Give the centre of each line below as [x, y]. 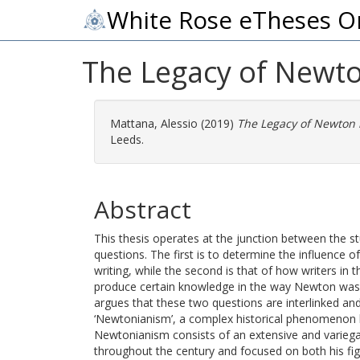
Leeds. [127, 139]
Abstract [143, 209]
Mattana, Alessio [154, 123]
